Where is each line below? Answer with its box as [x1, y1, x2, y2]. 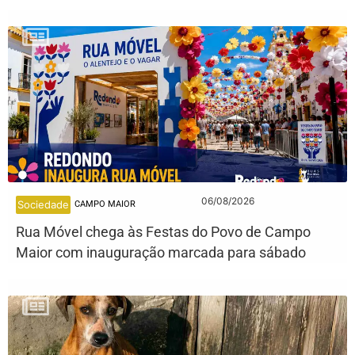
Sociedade [17, 197, 69, 211]
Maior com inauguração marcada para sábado [16, 243, 306, 261]
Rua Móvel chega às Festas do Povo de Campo [16, 223, 311, 240]
